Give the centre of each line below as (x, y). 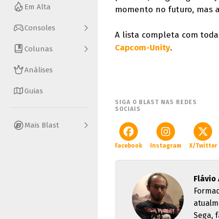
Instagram (166, 146)
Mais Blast (42, 125)
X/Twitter (203, 146)
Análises (39, 70)
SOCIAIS (128, 109)
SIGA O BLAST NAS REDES (156, 102)
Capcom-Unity (142, 48)
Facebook (129, 146)
